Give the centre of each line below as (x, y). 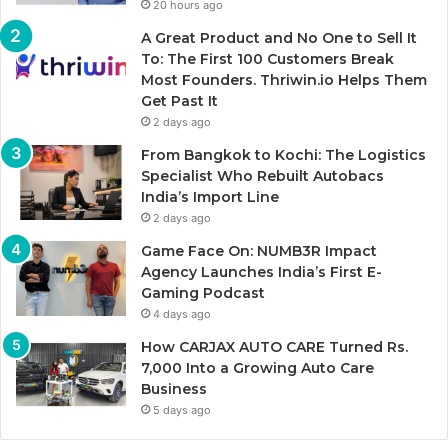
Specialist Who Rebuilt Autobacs (262, 175)
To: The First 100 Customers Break (267, 58)
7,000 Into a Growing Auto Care (257, 367)
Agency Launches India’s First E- (261, 271)
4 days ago (182, 313)
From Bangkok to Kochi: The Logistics (283, 154)
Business (174, 388)
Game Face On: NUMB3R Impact (259, 250)
